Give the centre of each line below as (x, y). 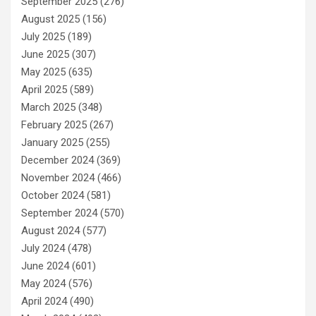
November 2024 (58, 177)
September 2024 (59, 213)
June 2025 (45, 54)
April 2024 (44, 301)
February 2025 (54, 124)
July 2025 (43, 36)
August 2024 (50, 230)
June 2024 (45, 266)
